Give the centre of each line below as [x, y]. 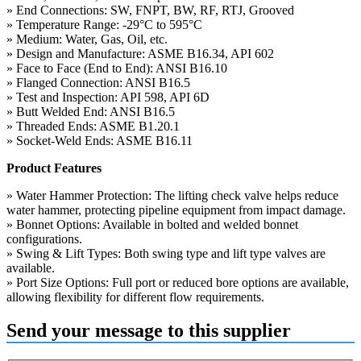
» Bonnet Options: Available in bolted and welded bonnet [152, 224]
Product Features [54, 168]
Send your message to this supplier [149, 331]
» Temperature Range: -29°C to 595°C [104, 24]
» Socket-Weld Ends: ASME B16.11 [100, 140]
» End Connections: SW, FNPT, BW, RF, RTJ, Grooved [150, 10]
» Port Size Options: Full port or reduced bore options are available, [178, 282]
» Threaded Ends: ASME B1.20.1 [93, 126]
